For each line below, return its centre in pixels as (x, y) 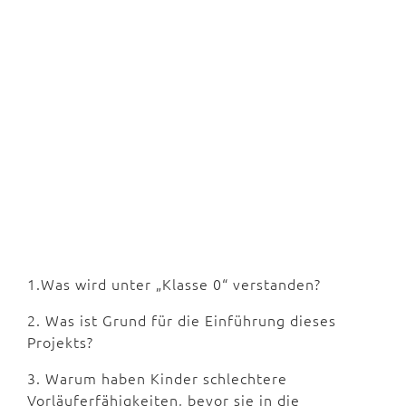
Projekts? (60, 342)
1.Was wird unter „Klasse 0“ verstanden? (174, 284)
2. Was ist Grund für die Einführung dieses (182, 320)
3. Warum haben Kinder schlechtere (157, 378)
